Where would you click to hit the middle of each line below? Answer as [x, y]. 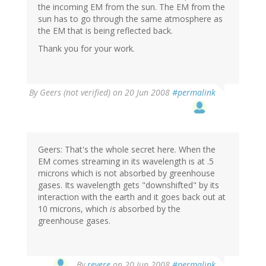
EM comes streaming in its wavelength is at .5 [126, 161]
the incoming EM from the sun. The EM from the [132, 7]
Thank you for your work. [86, 49]
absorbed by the [148, 209]
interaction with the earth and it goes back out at [132, 197]
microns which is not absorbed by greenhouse [126, 173]
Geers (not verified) [75, 93]
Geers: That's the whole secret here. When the [127, 150]
